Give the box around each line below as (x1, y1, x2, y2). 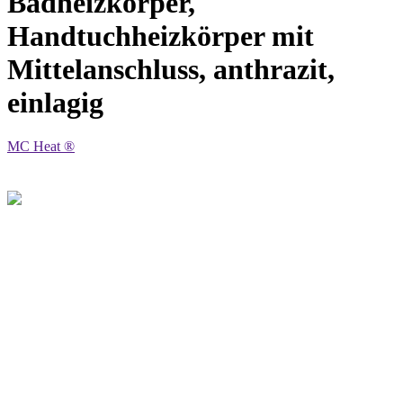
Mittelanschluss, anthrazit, (7, 52, 335, 85)
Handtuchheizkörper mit (7, 19, 314, 52)
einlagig (7, 85, 103, 119)
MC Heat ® (7, 139, 75, 155)
